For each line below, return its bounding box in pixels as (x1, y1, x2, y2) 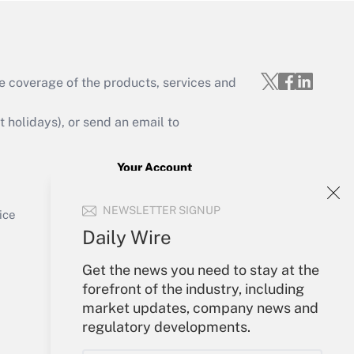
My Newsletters (117, 243, 206, 257)
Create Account (117, 205, 205, 219)
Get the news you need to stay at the (82, 262, 319, 278)
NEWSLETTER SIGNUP (103, 204, 220, 217)
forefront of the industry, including (82, 281, 304, 297)
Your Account (117, 160, 192, 175)
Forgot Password (117, 224, 211, 238)
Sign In (117, 186, 156, 200)
